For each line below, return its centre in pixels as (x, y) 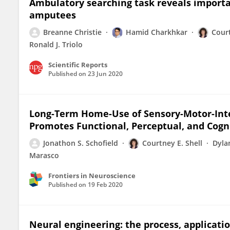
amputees (53, 15)
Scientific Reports (78, 65)
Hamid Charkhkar (157, 32)
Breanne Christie (72, 32)
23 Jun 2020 (105, 74)
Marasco (44, 155)
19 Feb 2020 (105, 185)
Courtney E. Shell (172, 143)
